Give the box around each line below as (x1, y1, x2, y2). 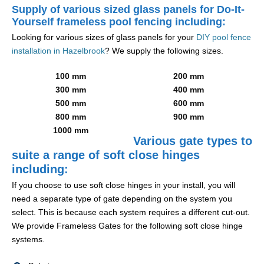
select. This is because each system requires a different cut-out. (12, 207, 250, 217)
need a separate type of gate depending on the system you (12, 194, 232, 204)
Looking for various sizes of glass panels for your (12, 32, 196, 42)
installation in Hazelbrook (12, 46, 105, 56)
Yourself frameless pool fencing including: (12, 16, 226, 28)
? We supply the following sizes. (105, 46, 223, 56)
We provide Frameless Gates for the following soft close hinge (12, 221, 243, 231)
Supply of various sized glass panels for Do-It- (12, 4, 245, 16)
